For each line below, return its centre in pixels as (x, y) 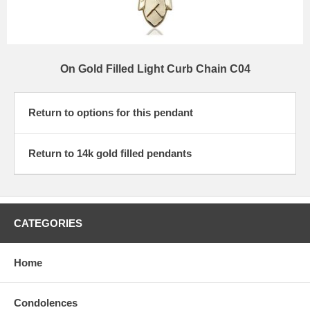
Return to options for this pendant (111, 113)
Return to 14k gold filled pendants (110, 154)
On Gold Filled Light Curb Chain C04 (155, 69)
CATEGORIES (48, 224)
